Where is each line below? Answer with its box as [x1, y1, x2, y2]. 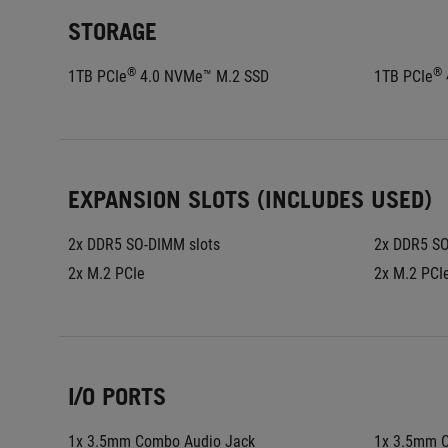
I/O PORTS [68, 382, 166, 411]
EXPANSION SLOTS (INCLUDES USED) [68, 185, 432, 214]
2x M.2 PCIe [68, 264, 145, 283]
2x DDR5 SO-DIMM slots [68, 235, 220, 254]
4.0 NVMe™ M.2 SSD [136, 67, 269, 86]
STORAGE [68, 17, 157, 46]
